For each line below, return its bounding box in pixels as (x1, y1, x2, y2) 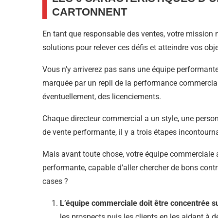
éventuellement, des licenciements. (42, 92, 161, 102)
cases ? (42, 177, 68, 186)
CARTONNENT (52, 6, 127, 18)
